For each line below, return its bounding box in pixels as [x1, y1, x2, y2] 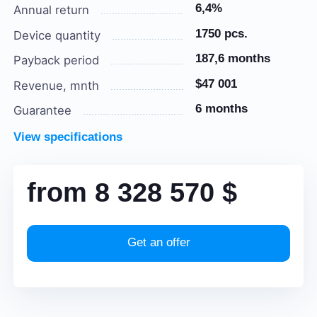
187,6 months [195, 52, 270, 66]
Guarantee [13, 103, 72, 118]
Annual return [13, 2, 90, 17]
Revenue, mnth [13, 78, 100, 93]
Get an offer [127, 235, 190, 249]
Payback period [13, 53, 100, 68]
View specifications [13, 130, 123, 144]
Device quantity [13, 28, 101, 42]
